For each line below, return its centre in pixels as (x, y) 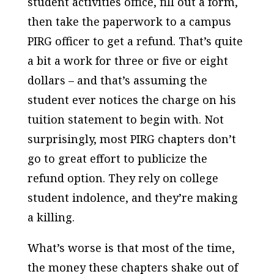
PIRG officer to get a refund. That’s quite (135, 41)
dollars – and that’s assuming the (117, 80)
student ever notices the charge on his (131, 100)
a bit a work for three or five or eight (128, 61)
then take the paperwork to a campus (129, 21)
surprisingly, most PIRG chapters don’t (131, 139)
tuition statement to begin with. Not (125, 119)
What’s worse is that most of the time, (131, 248)
